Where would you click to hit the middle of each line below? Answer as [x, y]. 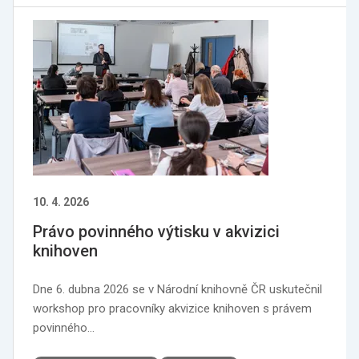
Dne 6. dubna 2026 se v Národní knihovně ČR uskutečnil [177, 289]
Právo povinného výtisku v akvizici [156, 232]
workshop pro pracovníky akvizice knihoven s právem [172, 309]
